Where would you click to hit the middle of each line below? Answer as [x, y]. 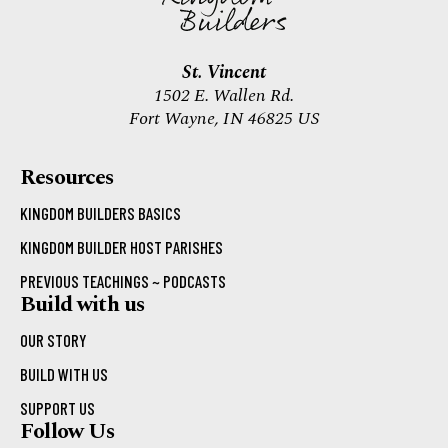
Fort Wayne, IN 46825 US [224, 118]
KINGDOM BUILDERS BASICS [100, 213]
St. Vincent [224, 72]
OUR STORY [53, 340]
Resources [67, 177]
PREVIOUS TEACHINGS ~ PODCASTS [123, 281]
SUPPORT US [57, 408]
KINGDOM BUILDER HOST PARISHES [121, 247]
